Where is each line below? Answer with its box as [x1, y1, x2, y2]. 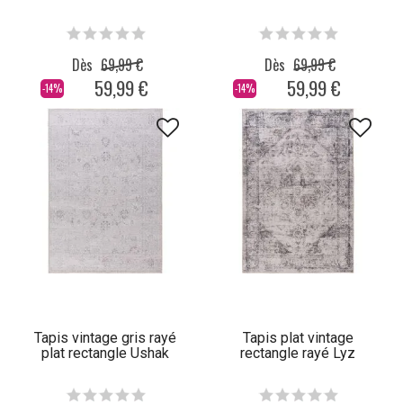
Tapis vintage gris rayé [34, 329, 176, 347]
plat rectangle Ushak [41, 345, 169, 363]
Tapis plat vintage [242, 329, 354, 347]
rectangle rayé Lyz [240, 345, 355, 363]
